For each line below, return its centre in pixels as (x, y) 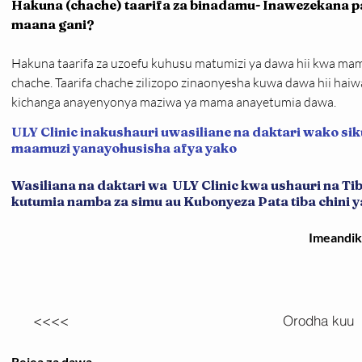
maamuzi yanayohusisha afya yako (124, 148)
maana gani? (53, 24)
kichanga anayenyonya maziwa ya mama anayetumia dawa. (174, 102)
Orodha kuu (318, 320)
